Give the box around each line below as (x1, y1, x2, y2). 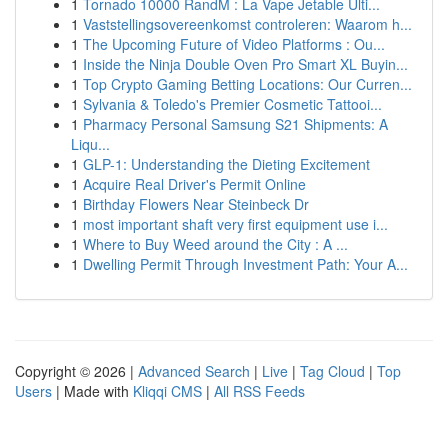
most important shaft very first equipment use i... (83, 214, 388, 234)
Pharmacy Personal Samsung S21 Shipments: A (83, 114, 388, 134)
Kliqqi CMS (133, 381, 202, 401)
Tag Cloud (300, 361, 365, 381)
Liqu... (71, 134, 110, 154)
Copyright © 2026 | (15, 361, 138, 381)
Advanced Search (138, 361, 250, 381)
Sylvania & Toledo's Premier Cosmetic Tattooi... (83, 94, 382, 114)
